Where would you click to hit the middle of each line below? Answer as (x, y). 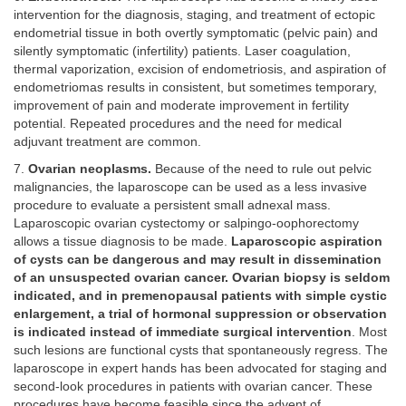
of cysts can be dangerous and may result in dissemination (198, 260)
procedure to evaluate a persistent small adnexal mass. (172, 206)
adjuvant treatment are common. (107, 141)
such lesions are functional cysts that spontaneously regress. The (201, 351)
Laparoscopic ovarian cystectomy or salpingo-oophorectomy (186, 224)
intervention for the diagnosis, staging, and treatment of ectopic (194, 14)
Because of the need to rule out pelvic (261, 169)
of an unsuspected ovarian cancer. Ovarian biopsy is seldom (202, 278)
